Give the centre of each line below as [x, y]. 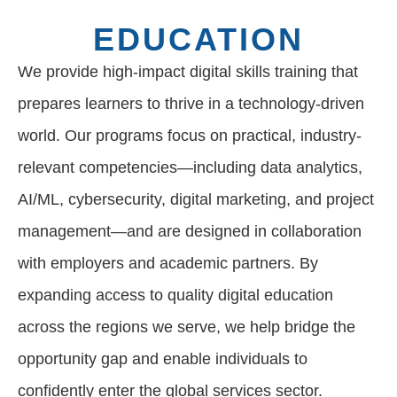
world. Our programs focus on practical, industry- [190, 136]
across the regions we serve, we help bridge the [187, 327]
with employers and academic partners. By [168, 264]
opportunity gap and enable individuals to [163, 359]
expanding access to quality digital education [175, 296]
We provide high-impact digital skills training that [188, 72]
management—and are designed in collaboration [190, 232]
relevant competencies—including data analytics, [190, 168]
